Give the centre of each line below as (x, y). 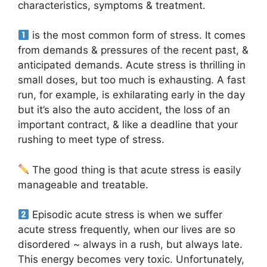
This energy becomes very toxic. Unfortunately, (131, 260)
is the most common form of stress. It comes (138, 35)
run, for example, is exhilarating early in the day (131, 95)
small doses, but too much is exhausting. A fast (132, 80)
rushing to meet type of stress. (91, 140)
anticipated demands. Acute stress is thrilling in (132, 65)
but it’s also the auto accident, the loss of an (124, 110)
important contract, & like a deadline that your (128, 125)
